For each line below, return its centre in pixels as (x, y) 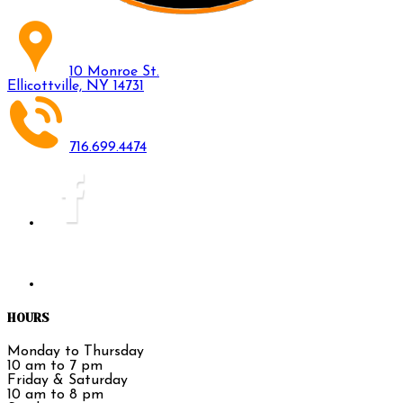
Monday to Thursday (76, 352)
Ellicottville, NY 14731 (76, 86)
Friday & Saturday (67, 381)
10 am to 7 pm (55, 367)
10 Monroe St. (114, 72)
